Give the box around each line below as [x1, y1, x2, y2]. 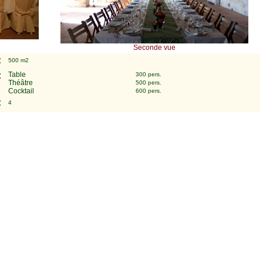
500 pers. [135, 79, 161, 86]
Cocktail [8, 87, 34, 95]
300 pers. [135, 71, 161, 77]
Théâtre [8, 79, 33, 87]
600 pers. [135, 87, 161, 94]
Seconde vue [133, 43, 176, 52]
